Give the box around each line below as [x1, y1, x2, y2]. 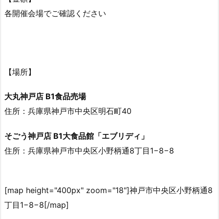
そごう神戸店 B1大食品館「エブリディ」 [4, 131, 149, 141]
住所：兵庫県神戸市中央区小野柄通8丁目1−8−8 [4, 146, 174, 156]
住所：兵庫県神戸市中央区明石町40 [4, 106, 131, 116]
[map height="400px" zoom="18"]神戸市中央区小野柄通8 [4, 185, 213, 196]
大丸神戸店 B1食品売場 [4, 91, 86, 102]
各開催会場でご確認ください [4, 8, 106, 18]
